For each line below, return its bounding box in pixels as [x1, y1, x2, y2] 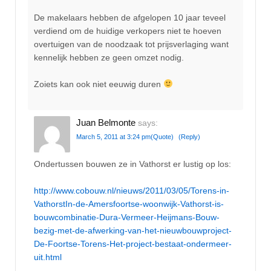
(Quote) [151, 133, 174, 141]
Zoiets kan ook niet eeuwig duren [34, 79, 163, 89]
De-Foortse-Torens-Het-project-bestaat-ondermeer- [34, 239, 232, 249]
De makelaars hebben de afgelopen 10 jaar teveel [34, 12, 226, 22]
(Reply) [178, 133, 200, 141]
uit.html [34, 252, 62, 263]
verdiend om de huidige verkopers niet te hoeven [34, 25, 221, 36]
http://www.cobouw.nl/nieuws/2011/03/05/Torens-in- [34, 186, 229, 196]
